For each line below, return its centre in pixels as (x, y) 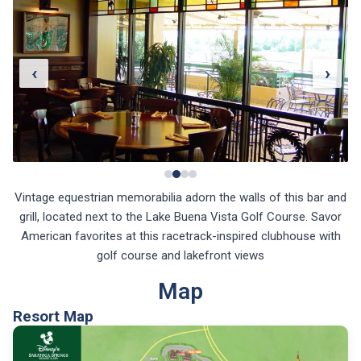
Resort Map (53, 317)
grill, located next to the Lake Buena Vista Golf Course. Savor (180, 217)
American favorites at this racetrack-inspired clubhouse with (180, 236)
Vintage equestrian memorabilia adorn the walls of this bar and (180, 197)
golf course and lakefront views (180, 255)
